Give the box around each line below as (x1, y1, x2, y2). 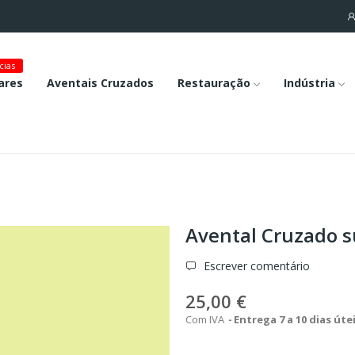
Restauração (177, 75, 250, 90)
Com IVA (185, 312, 227, 326)
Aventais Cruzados (46, 75, 154, 90)
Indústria (283, 75, 335, 90)
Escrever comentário (200, 258, 310, 273)
